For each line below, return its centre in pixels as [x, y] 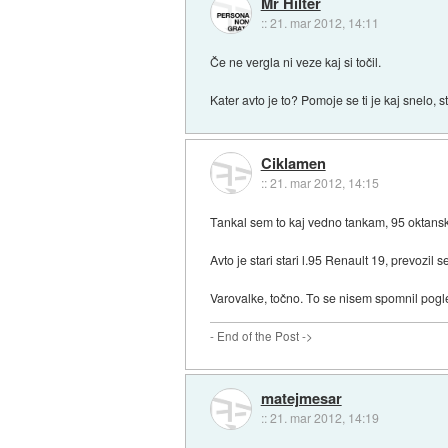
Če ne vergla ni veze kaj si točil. [296, 61]
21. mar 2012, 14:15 [324, 183]
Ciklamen [293, 163]
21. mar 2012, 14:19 [324, 418]
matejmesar [301, 398]
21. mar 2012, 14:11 [324, 22]
